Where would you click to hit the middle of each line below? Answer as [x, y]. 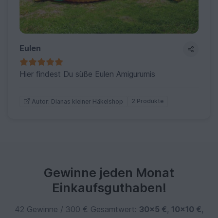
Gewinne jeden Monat [109, 173]
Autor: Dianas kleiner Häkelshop [77, 101]
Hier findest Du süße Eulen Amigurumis [87, 74]
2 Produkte [148, 101]
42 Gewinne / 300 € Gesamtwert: [77, 209]
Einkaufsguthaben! [109, 188]
